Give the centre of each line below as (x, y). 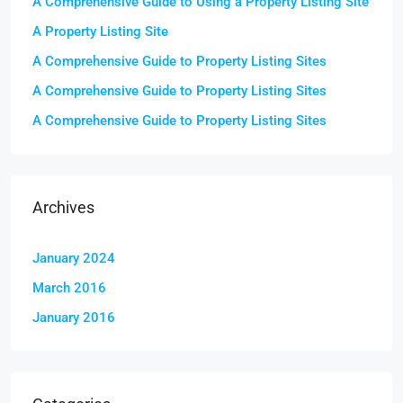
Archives (63, 207)
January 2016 (74, 318)
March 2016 (69, 288)
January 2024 (74, 258)
